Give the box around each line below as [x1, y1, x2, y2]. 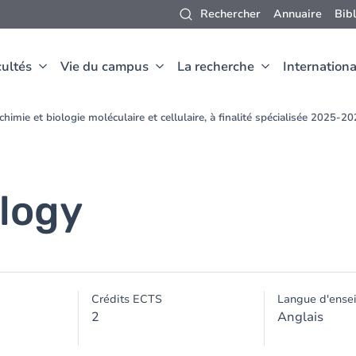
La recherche [177, 58, 254, 75]
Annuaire [273, 6, 322, 21]
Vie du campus [60, 58, 149, 75]
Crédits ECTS [91, 292, 163, 307]
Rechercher [200, 6, 261, 21]
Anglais [277, 308, 323, 326]
